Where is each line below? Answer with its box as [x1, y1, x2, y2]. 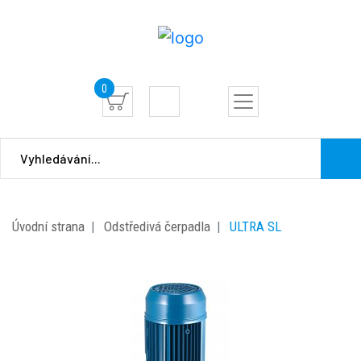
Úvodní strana [12, 218, 85, 234]
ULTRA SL [230, 218, 281, 234]
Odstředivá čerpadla [104, 218, 210, 234]
